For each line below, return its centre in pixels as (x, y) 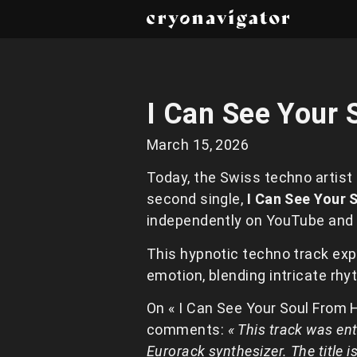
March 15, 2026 (198, 145)
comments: (187, 330)
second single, (197, 199)
